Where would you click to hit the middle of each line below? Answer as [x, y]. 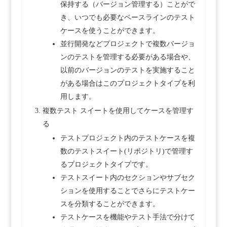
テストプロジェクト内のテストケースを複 [127, 138]
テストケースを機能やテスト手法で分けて [127, 217]
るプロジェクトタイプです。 [106, 165]
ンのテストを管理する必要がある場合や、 [127, 57]
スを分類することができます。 [110, 204]
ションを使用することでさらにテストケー [127, 191]
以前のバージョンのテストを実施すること [127, 70]
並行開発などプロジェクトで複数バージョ [127, 44]
